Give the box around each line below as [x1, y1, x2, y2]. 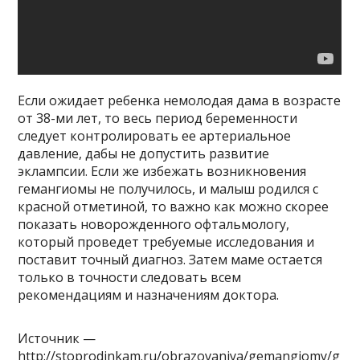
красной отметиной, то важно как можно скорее [18, 197, 329, 215]
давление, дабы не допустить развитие [18, 144, 270, 162]
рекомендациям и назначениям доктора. [18, 285, 280, 304]
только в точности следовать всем [18, 268, 242, 286]
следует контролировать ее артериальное [18, 126, 292, 145]
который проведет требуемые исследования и [18, 232, 315, 251]
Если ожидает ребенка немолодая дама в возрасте [18, 91, 342, 109]
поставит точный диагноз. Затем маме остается [18, 250, 323, 268]
